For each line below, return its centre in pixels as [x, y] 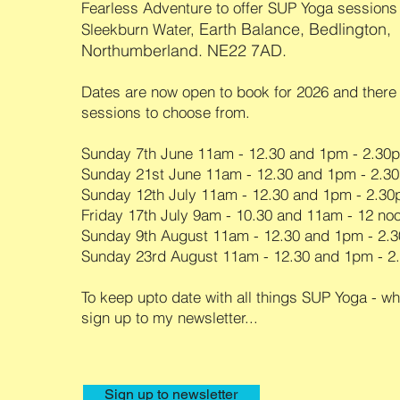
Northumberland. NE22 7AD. [183, 51]
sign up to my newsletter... [169, 318]
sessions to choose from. [165, 112]
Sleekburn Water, [140, 29]
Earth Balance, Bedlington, [295, 29]
